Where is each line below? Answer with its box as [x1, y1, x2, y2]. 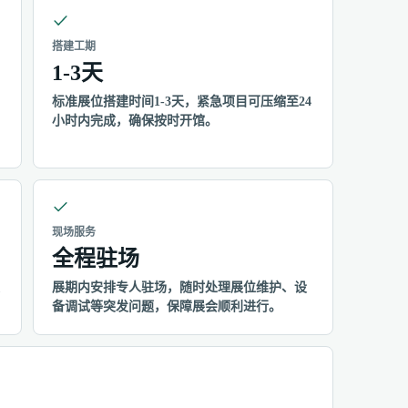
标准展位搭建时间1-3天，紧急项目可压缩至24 [52, 94, 311, 108]
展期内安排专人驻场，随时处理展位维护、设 [52, 280, 307, 294]
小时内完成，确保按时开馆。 [52, 113, 218, 127]
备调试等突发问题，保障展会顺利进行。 [52, 299, 281, 313]
